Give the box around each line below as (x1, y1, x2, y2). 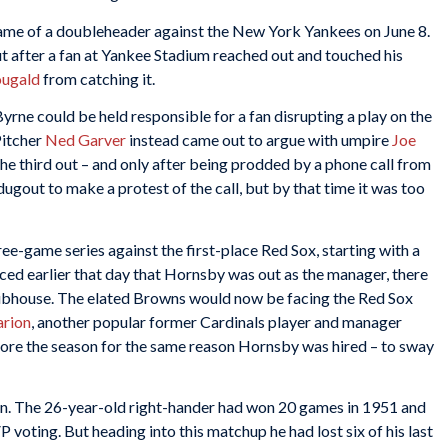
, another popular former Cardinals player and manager (31, 311, 402, 331)
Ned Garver (45, 130, 126, 150)
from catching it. (40, 68, 155, 88)
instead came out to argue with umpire (126, 130, 392, 150)
